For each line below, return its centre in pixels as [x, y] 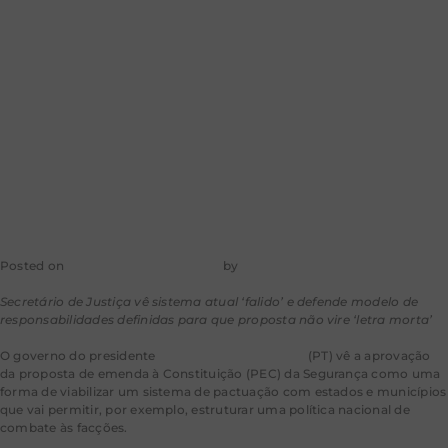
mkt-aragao [278, 266]
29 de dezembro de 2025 [143, 266]
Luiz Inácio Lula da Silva [231, 356]
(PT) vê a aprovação [367, 356]
